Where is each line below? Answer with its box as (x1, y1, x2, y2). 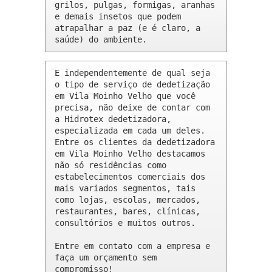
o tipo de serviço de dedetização (55, 80, 210, 90)
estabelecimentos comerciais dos (55, 172, 205, 182)
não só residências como (55, 160, 166, 171)
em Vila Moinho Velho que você (55, 91, 195, 101)
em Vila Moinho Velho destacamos (55, 149, 205, 159)
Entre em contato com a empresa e (55, 241, 210, 251)
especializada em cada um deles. (55, 126, 205, 136)
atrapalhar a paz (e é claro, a (55, 23, 200, 33)
